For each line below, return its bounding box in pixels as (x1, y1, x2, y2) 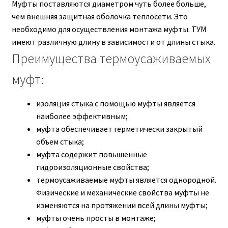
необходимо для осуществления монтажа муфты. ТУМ (11, 23, 207, 34)
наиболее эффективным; (36, 110, 128, 121)
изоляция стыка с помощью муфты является (36, 98, 195, 108)
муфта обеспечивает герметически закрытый (36, 123, 203, 134)
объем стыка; (36, 136, 84, 147)
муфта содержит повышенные (36, 149, 147, 159)
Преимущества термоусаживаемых (11, 50, 211, 67)
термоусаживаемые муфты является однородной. (36, 174, 216, 185)
